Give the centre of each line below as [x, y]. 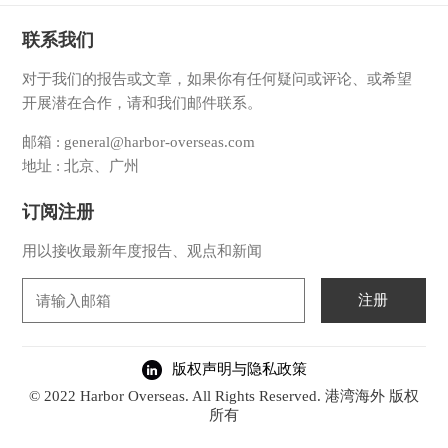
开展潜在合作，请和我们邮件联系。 [142, 103]
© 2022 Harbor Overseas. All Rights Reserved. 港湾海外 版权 [224, 395]
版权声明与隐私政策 [239, 368]
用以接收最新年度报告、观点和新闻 [142, 251]
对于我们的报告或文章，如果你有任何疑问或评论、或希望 [217, 79]
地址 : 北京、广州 [81, 166]
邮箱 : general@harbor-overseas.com [139, 142]
